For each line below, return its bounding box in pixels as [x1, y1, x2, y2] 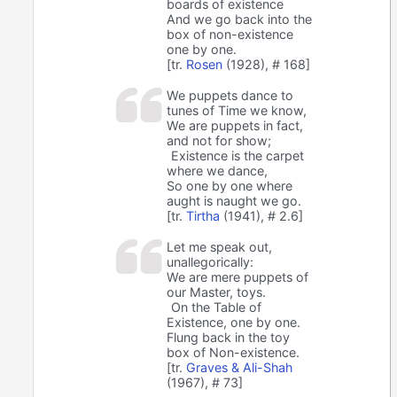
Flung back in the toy [167, 330, 291, 346]
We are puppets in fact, [167, 118, 304, 134]
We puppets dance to [167, 88, 294, 104]
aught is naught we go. [167, 193, 302, 209]
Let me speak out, [167, 239, 273, 255]
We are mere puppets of [167, 269, 309, 285]
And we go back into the [167, 12, 313, 27]
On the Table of [171, 300, 262, 315]
